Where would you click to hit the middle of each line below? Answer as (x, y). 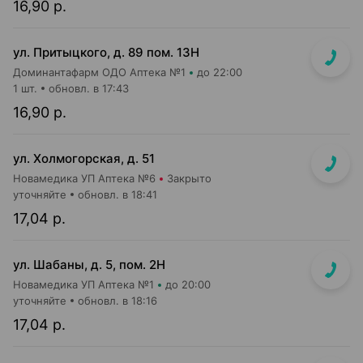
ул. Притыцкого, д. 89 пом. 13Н (106, 52)
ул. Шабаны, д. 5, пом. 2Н (89, 265)
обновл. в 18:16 (117, 301)
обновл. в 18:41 (117, 194)
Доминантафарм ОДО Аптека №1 (99, 72)
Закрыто (189, 178)
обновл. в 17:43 (89, 88)
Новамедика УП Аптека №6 (84, 178)
